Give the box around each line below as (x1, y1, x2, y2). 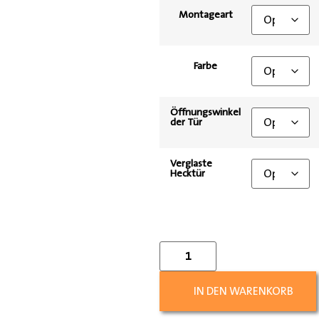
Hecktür (170, 167, 205, 179)
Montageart (178, 9, 233, 21)
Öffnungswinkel (170, 106, 241, 118)
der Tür (170, 116, 202, 128)
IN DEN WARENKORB (194, 284, 293, 298)
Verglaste (170, 157, 212, 169)
